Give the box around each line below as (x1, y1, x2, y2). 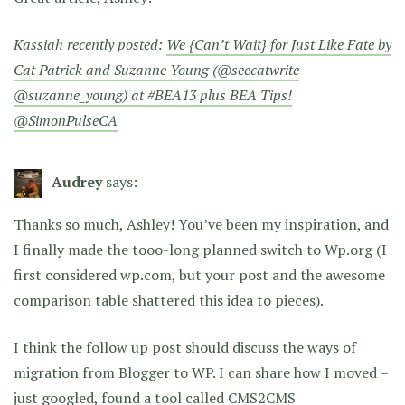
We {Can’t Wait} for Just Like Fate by (166, 34, 391, 55)
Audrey (52, 172, 102, 193)
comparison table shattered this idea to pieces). (14, 290, 324, 311)
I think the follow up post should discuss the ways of (14, 337, 356, 358)
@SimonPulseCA (14, 110, 118, 131)
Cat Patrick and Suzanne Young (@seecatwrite (14, 60, 299, 80)
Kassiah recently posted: (14, 34, 166, 55)
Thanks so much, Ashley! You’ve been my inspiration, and (14, 214, 389, 235)
